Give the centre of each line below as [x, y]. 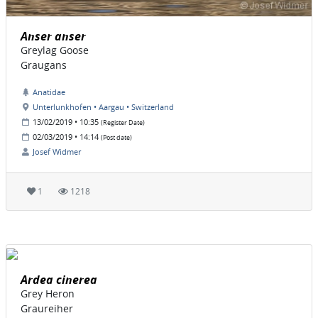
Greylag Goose [55, 50]
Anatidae [49, 92]
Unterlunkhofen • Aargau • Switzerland [103, 107]
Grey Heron [48, 294]
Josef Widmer [57, 152]
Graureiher [47, 309]
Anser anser [53, 37]
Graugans [44, 65]
